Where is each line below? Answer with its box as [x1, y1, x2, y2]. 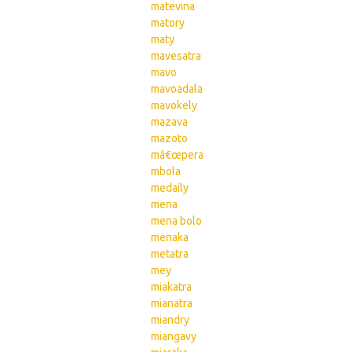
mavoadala [151, 82, 203, 95]
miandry [151, 313, 189, 326]
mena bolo [151, 214, 202, 227]
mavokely [151, 99, 197, 112]
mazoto [151, 132, 188, 145]
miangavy [151, 330, 196, 343]
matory [151, 16, 185, 29]
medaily [151, 181, 189, 194]
